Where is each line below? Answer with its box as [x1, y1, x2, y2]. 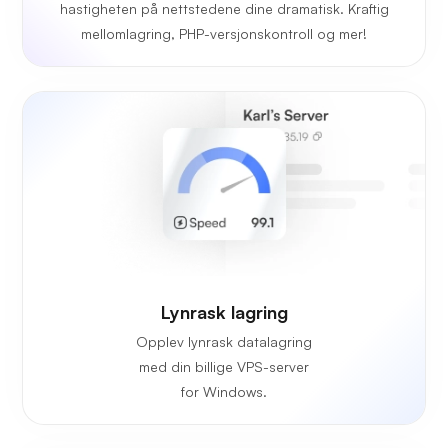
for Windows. [181, 382, 267, 400]
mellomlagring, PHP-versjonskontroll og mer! [81, 24, 367, 42]
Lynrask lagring [160, 300, 288, 323]
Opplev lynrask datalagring [136, 332, 312, 350]
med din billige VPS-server [139, 357, 309, 375]
